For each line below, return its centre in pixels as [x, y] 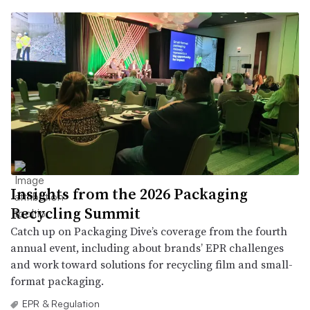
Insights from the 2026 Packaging [129, 193]
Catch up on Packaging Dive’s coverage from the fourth [149, 231]
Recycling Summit [75, 213]
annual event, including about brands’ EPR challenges [147, 247]
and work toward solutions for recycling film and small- [152, 264]
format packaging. [57, 281]
